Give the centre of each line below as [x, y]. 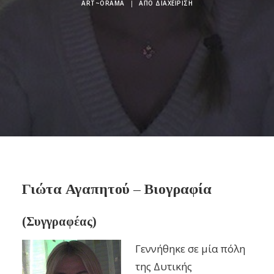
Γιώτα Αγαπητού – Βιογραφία [117, 189]
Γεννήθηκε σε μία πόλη [190, 249]
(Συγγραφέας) [59, 221]
